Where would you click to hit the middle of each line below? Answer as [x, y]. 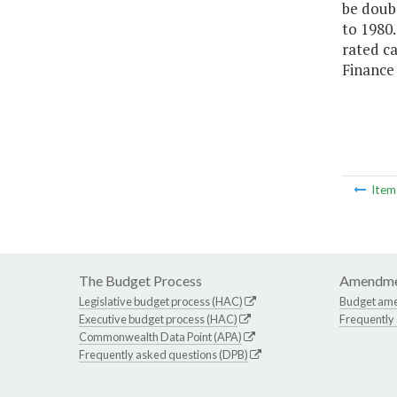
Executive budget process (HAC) [158, 319]
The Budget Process [140, 281]
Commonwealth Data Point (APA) [160, 337]
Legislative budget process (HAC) [161, 302]
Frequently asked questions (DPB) [163, 355]
